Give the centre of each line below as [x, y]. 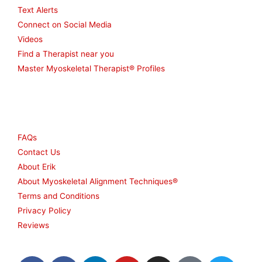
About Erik [37, 167]
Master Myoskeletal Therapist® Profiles [91, 69]
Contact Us [39, 152]
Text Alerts [38, 10]
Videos [30, 39]
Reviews [33, 225]
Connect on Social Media [65, 25]
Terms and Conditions [58, 196]
